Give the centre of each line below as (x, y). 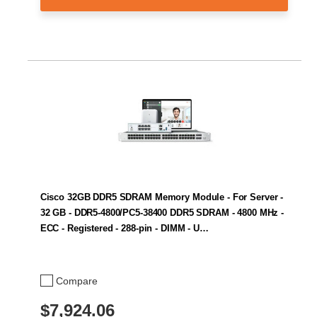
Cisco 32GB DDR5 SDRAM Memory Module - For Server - (162, 197)
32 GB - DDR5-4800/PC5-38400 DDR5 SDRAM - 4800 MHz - (162, 212)
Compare (77, 281)
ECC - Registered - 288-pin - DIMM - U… (124, 228)
